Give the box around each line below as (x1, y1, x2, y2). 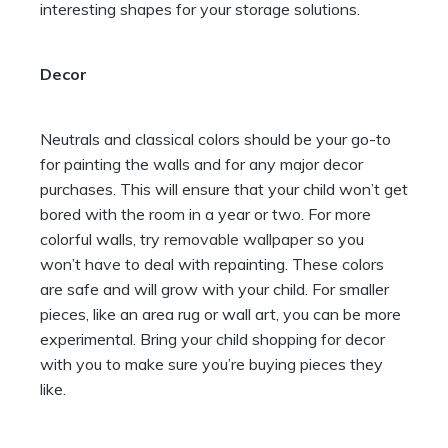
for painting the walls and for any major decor (40, 154, 363, 175)
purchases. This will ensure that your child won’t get (40, 179, 408, 200)
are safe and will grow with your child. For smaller (40, 279, 389, 300)
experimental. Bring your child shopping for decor (40, 329, 385, 350)
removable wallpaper (164, 229, 313, 250)
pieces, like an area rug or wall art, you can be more (40, 304, 401, 325)
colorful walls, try (40, 229, 164, 250)
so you (313, 229, 364, 250)
